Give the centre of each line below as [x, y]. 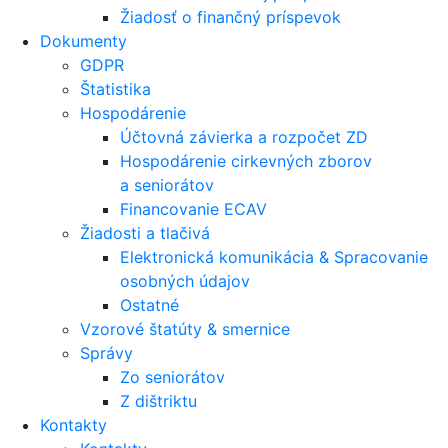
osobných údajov [185, 280]
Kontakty [73, 424]
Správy [106, 352]
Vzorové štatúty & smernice [185, 328]
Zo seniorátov [172, 376]
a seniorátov [167, 184]
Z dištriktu [158, 400]
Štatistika [115, 88]
